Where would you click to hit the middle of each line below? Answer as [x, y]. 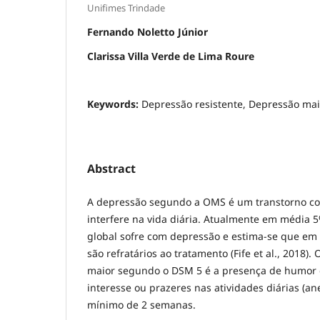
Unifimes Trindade [126, 8]
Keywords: [114, 104]
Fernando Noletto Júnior [147, 32]
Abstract [111, 169]
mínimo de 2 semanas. [141, 305]
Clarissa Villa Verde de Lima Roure [171, 56]
